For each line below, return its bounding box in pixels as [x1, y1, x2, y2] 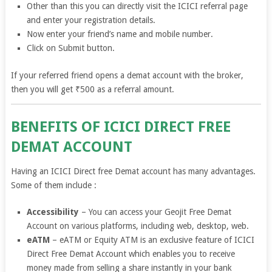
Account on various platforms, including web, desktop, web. [27, 220, 250, 231]
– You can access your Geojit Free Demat [81, 206, 232, 217]
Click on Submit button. [27, 42, 115, 53]
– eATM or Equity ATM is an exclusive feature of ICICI [50, 234, 255, 245]
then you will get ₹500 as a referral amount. [10, 84, 174, 94]
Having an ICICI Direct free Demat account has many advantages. [10, 166, 256, 176]
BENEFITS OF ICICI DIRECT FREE [10, 118, 231, 135]
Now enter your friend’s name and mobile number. [27, 29, 214, 39]
